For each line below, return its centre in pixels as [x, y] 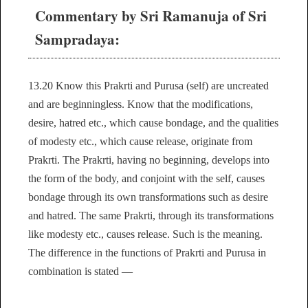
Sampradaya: [77, 40]
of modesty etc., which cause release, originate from [140, 141]
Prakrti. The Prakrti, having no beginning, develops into [149, 159]
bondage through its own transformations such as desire [148, 197]
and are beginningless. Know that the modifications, [141, 104]
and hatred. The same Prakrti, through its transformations [151, 215]
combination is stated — [80, 271]
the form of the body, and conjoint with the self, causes [146, 178]
